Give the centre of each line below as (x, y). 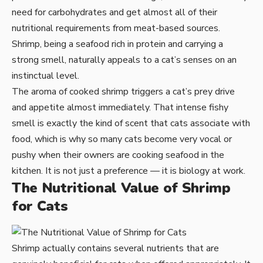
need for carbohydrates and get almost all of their (114, 13)
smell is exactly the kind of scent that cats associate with (131, 124)
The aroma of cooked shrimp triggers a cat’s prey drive (123, 92)
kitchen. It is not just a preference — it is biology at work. (129, 171)
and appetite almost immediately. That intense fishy (120, 108)
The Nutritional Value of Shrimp (121, 188)
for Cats (40, 206)
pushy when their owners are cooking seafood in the (118, 155)
